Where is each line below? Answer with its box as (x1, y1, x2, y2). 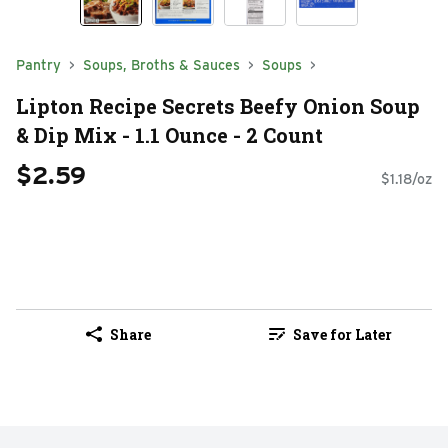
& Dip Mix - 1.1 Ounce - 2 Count (16, 121, 323, 148)
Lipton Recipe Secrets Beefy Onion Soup (16, 92, 420, 119)
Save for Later (292, 324, 392, 344)
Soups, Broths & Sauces (83, 57, 240, 73)
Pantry (16, 57, 61, 73)
